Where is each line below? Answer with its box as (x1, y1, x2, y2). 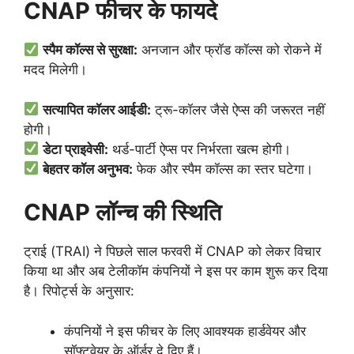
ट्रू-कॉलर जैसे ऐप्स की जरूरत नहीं (151, 101, 326, 118)
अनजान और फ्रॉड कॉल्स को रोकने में (137, 42, 322, 58)
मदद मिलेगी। (24, 62, 87, 77)
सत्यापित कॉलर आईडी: (43, 101, 152, 118)
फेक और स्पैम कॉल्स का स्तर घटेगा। (133, 160, 314, 177)
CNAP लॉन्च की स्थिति (24, 198, 221, 226)
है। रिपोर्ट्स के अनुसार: (24, 283, 134, 299)
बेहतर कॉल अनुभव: (43, 160, 134, 177)
